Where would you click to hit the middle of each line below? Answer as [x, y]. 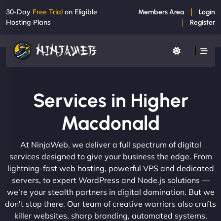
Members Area [161, 12]
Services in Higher [110, 100]
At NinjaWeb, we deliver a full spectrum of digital [110, 144]
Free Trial [48, 12]
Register [203, 22]
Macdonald [110, 123]
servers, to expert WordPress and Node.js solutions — [110, 180]
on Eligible [80, 12]
